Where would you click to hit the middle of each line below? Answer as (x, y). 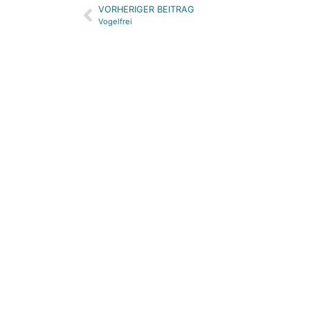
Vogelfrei (115, 22)
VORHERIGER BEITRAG (146, 10)
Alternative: (107, 12)
